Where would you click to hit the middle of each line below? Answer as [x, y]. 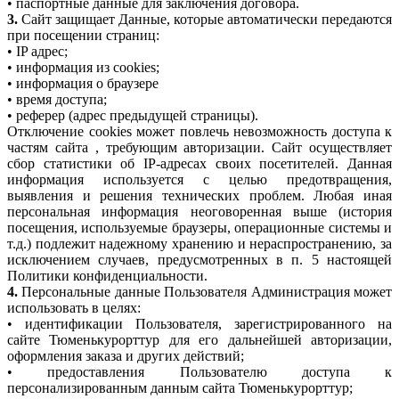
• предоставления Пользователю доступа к [199, 372]
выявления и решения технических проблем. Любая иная [199, 196]
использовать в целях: [74, 308]
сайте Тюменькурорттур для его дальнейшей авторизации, [199, 340]
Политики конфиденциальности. [107, 276]
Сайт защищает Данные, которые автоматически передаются [205, 20]
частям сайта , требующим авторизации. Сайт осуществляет [199, 148]
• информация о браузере [83, 84]
